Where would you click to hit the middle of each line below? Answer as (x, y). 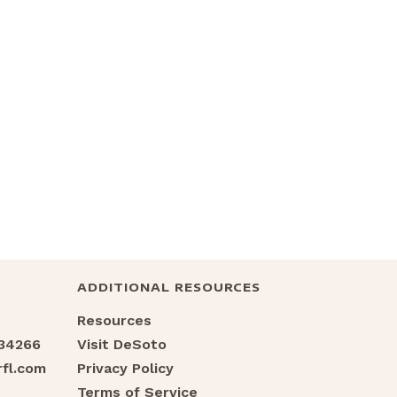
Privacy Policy (126, 369)
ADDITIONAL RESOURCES (169, 288)
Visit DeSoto (122, 345)
